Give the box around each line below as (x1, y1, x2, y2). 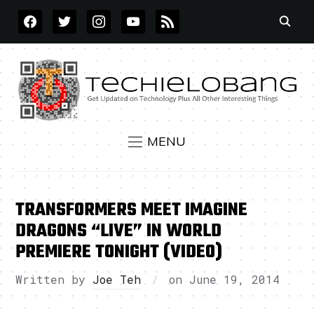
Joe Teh (93, 272, 142, 287)
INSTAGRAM (86, 11, 149, 21)
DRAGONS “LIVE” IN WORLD (15, 217, 222, 246)
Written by (15, 272, 93, 287)
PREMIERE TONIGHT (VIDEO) (15, 238, 223, 267)
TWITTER (52, 11, 101, 21)
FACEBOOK (18, 11, 76, 21)
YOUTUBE (121, 11, 172, 21)
